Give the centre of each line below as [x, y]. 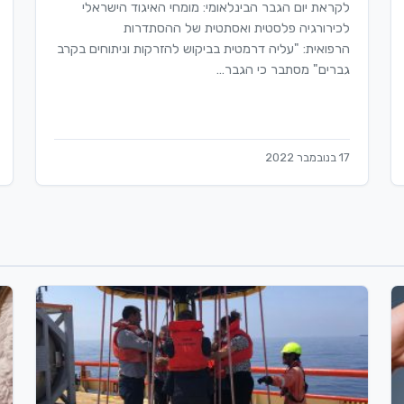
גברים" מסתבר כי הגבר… [284, 69]
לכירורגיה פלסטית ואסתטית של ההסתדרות [237, 28]
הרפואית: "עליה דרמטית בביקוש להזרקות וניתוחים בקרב [204, 49]
